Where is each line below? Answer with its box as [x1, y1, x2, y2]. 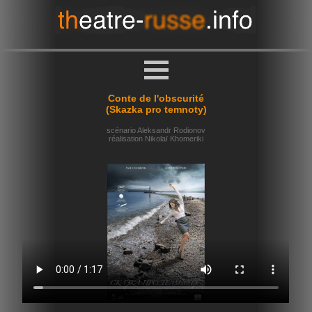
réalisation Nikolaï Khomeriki [109, 134, 203, 143]
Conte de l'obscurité [108, 93, 204, 104]
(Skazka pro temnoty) [105, 104, 207, 116]
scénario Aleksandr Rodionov [107, 126, 205, 135]
